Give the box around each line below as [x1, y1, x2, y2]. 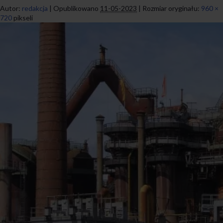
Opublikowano [53, 3, 99, 12]
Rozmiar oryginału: [141, 3, 201, 12]
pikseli [12, 13, 33, 22]
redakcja [22, 3, 48, 12]
